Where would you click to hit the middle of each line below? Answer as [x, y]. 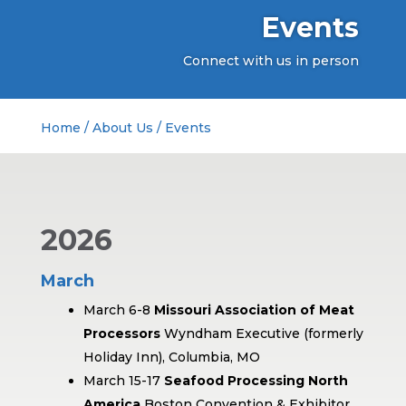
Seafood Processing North [256, 381]
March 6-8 [118, 310]
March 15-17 [123, 381]
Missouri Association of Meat [254, 310]
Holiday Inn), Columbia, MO [171, 357]
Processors [121, 333]
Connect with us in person [271, 61]
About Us [122, 128]
